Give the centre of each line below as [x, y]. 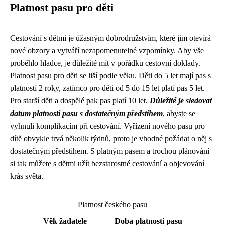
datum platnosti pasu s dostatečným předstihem [86, 113]
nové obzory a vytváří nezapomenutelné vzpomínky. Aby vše [107, 50]
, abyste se [179, 113]
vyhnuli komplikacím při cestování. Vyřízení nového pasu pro [107, 126]
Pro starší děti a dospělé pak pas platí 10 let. [80, 100]
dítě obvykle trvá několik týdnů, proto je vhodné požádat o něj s [111, 138]
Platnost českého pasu [113, 204]
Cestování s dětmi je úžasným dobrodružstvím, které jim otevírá [110, 38]
